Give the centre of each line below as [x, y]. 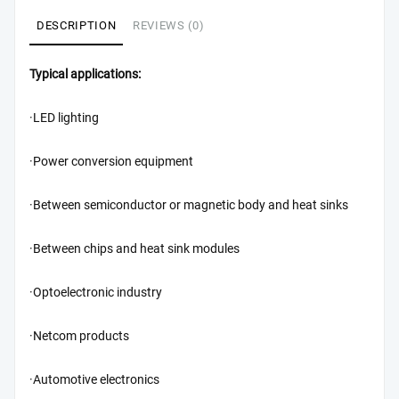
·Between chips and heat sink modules [134, 248]
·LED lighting [64, 118]
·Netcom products [79, 336]
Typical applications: [85, 74]
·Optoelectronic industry [96, 292]
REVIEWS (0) [169, 25]
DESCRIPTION [77, 25]
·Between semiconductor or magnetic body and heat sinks [189, 205]
